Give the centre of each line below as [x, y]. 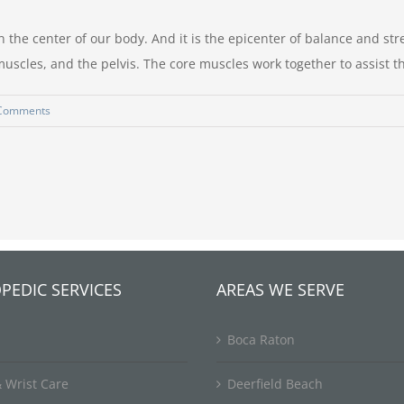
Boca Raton [261, 340]
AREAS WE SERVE [280, 290]
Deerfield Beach [275, 384]
